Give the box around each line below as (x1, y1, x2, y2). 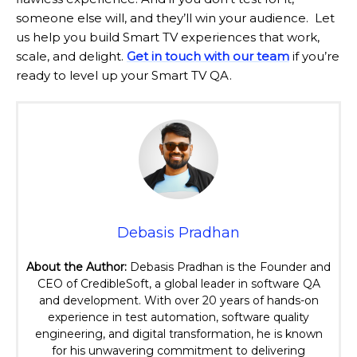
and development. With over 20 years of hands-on (38, 293, 319, 308)
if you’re (289, 49, 339, 65)
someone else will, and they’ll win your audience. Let (16, 10, 335, 26)
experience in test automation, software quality (48, 310, 309, 325)
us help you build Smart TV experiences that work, (16, 29, 320, 45)
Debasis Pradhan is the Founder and (127, 260, 331, 275)
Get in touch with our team (127, 49, 289, 65)
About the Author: (26, 260, 127, 275)
